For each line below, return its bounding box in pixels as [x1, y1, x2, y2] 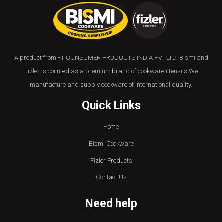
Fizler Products [90, 157, 132, 164]
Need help [85, 197, 137, 210]
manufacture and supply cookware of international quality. [30, 81, 192, 88]
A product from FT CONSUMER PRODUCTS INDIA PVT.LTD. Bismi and [14, 54, 208, 61]
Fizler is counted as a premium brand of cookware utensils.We [24, 67, 198, 75]
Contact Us [95, 173, 127, 181]
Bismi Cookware [88, 140, 134, 147]
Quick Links [81, 99, 141, 112]
